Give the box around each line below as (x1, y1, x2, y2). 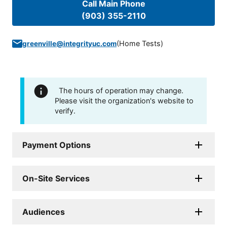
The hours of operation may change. (59, 86, 183, 95)
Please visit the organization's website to (55, 96, 194, 105)
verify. (55, 106, 75, 116)
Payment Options (22, 140, 91, 150)
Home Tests (119, 39, 161, 48)
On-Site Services (22, 173, 90, 184)
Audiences (22, 207, 65, 217)
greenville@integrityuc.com (22, 40, 117, 48)
